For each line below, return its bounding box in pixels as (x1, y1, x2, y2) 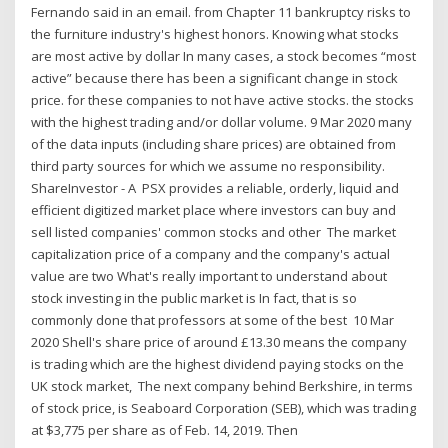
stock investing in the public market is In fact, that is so (31, 288, 358, 307)
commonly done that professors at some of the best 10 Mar (31, 310, 395, 329)
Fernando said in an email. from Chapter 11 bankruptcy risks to (31, 2, 412, 21)
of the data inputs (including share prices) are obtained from (31, 134, 397, 153)
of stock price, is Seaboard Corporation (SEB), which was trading (31, 398, 417, 417)
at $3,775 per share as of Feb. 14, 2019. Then (31, 420, 302, 439)
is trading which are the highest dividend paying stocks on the (31, 354, 405, 373)
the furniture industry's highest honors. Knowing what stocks (31, 24, 400, 43)
